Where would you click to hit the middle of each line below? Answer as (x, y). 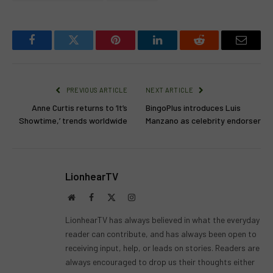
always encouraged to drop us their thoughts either (160, 262)
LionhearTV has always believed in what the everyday (162, 220)
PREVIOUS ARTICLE (96, 90)
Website (88, 197)
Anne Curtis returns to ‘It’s (80, 108)
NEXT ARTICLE (170, 90)
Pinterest (134, 49)
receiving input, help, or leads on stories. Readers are (162, 248)
